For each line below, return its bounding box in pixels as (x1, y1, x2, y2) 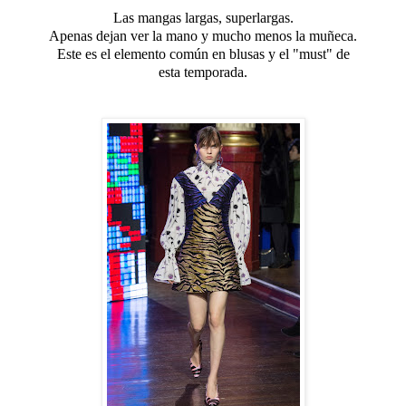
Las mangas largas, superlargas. (112, 9, 294, 25)
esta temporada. (159, 63, 247, 80)
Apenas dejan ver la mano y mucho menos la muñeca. (49, 27, 357, 43)
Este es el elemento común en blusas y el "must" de (56, 45, 350, 62)
